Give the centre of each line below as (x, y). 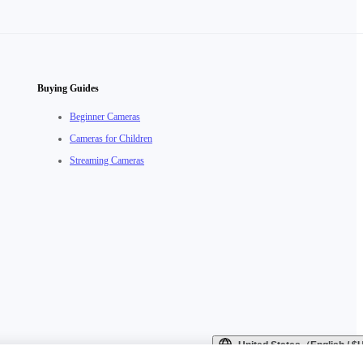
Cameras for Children (111, 139)
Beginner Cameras (105, 117)
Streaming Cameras (107, 160)
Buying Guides (68, 88)
